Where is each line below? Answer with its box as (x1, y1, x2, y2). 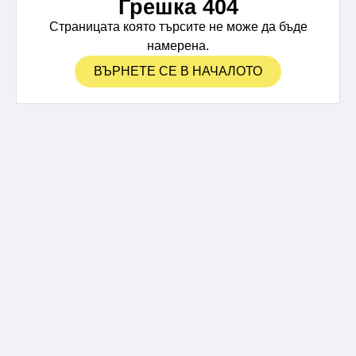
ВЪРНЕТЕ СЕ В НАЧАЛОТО (94, 64, 262, 78)
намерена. (147, 39, 209, 52)
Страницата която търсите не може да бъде (48, 20, 308, 33)
